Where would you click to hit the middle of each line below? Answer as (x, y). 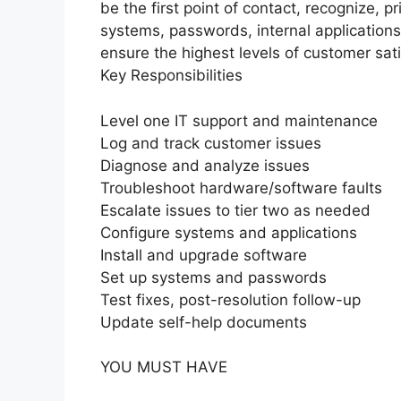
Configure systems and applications (229, 232)
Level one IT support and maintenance (239, 120)
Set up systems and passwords (213, 277)
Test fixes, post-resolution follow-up (230, 299)
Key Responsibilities (171, 76)
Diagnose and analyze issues (205, 165)
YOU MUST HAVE (164, 367)
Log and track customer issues (211, 143)
